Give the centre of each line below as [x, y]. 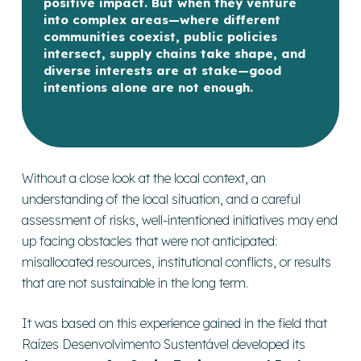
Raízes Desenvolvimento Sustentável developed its [164, 344]
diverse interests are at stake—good [162, 71]
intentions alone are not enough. [148, 88]
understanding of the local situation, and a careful [162, 199]
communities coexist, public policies [160, 37]
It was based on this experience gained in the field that [175, 323]
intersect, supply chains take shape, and [174, 54]
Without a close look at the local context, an [144, 178]
